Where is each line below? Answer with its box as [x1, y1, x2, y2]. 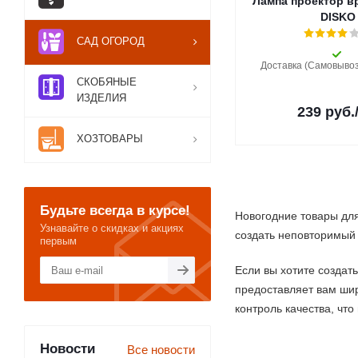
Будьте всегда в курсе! [40, 202, 190, 218]
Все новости [127, 343, 195, 356]
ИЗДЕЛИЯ [77, 92, 126, 104]
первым [40, 235, 77, 247]
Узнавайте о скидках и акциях [40, 222, 184, 234]
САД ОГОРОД [77, 35, 145, 47]
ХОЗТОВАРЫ [77, 133, 143, 145]
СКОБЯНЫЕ [77, 76, 137, 88]
